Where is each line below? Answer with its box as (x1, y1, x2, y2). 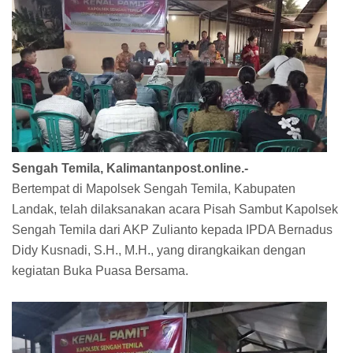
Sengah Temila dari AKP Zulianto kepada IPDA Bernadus (12, 222, 333, 236)
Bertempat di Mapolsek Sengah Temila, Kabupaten (12, 181, 295, 195)
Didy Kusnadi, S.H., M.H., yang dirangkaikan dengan (12, 243, 306, 257)
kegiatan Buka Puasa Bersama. (12, 263, 188, 277)
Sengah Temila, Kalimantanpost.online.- (12, 161, 248, 175)
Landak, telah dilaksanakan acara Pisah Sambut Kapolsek (12, 202, 338, 216)
